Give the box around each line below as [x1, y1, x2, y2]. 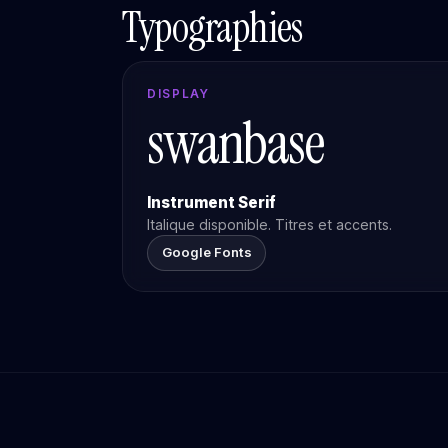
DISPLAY [147, 87, 210, 102]
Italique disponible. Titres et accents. [147, 216, 392, 234]
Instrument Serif [147, 193, 276, 213]
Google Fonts [161, 244, 252, 261]
